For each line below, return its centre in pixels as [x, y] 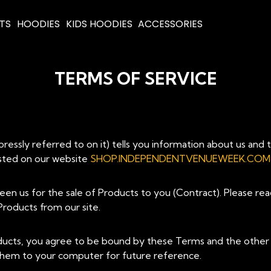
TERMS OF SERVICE [135, 78]
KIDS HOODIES [99, 24]
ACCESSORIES [171, 24]
